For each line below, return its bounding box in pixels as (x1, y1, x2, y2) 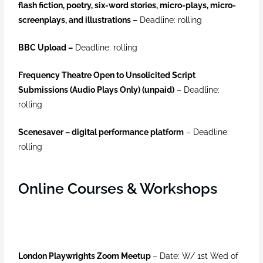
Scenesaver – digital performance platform (18, 127, 184, 137)
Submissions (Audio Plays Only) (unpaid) (18, 85, 175, 95)
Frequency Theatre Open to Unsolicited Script (18, 70, 196, 80)
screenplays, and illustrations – (18, 15, 138, 25)
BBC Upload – (18, 43, 73, 53)
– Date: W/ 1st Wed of (153, 251, 239, 261)
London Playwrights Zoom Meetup (18, 251, 151, 261)
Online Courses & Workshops (18, 179, 218, 197)
